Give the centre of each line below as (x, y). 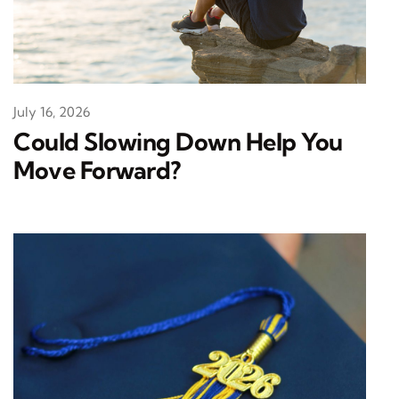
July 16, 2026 (52, 112)
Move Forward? (97, 171)
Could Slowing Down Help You (178, 142)
